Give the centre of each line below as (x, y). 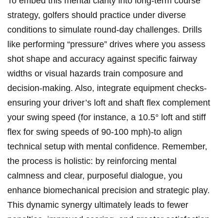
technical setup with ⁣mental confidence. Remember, (107, 147)
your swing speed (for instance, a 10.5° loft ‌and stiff (107, 118)
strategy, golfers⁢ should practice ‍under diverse (97, 15)
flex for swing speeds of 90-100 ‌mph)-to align (95, 132)
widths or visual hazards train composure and (95, 74)
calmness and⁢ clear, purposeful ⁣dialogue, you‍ (95, 176)
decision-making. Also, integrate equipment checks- (107, 88)
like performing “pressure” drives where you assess (106, 45)
